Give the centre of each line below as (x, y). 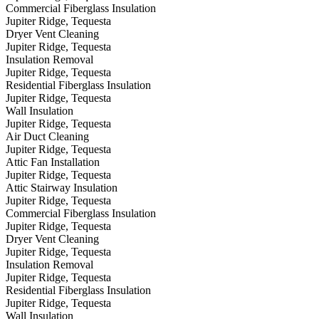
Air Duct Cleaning (47, 137)
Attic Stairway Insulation (62, 188)
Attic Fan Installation (53, 162)
